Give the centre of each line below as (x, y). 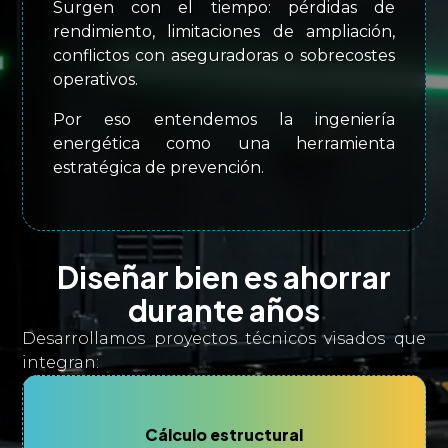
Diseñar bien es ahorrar (224, 277)
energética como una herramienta (224, 143)
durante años (224, 310)
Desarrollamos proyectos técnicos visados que (224, 338)
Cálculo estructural (224, 434)
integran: (61, 362)
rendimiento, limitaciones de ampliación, (224, 31)
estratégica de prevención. (159, 167)
